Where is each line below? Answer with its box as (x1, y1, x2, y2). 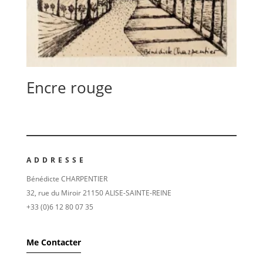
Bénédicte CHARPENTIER (26, 174, 107, 184)
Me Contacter (26, 237, 81, 248)
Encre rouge (26, 76, 113, 98)
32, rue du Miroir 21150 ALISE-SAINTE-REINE (26, 188, 171, 198)
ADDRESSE (26, 155, 86, 166)
